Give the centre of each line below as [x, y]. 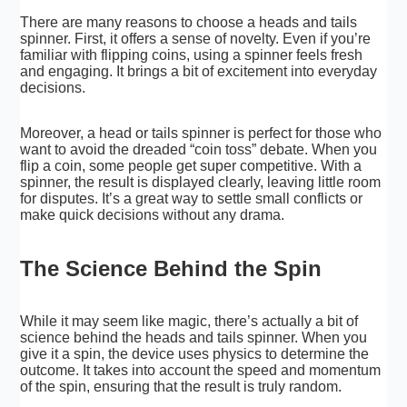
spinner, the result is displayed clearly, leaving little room [201, 182]
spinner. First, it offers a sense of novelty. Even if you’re [196, 38]
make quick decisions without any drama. [153, 214]
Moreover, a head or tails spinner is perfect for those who [201, 133]
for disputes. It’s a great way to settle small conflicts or [192, 198]
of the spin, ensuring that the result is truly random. [181, 387]
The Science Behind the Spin [171, 268]
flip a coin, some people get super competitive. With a [191, 165]
